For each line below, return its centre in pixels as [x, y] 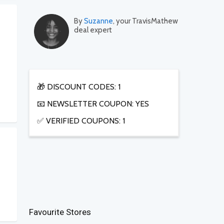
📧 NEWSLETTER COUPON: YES [93, 104]
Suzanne [98, 21]
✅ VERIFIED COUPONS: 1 [81, 121]
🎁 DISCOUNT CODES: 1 [79, 87]
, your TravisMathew [145, 21]
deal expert [93, 30]
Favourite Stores [60, 212]
